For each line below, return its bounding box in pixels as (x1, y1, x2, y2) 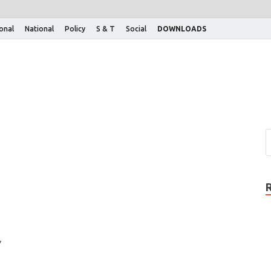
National (25, 24, 54, 33)
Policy (65, 24, 85, 33)
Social (126, 24, 146, 33)
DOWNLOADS (157, 24, 206, 33)
